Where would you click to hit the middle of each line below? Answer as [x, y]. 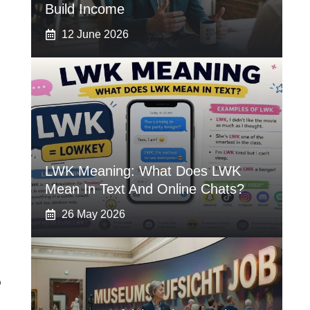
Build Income [84, 9]
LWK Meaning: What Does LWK [143, 171]
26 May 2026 [93, 214]
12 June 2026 [95, 34]
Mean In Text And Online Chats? [144, 189]
